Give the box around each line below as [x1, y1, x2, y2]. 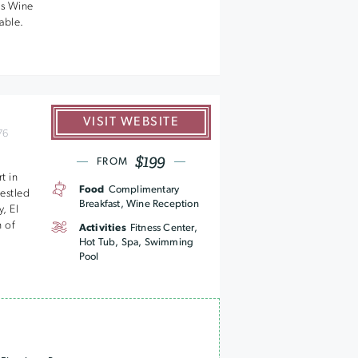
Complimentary [108, 185, 180, 195]
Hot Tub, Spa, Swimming [78, 237, 194, 248]
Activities [78, 223, 126, 233]
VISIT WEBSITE [82, 116, 179, 129]
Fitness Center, [129, 223, 197, 233]
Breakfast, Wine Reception [78, 199, 199, 209]
